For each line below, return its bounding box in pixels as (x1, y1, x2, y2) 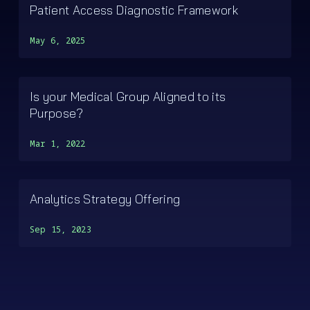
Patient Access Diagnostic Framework (29, 1, 239, 17)
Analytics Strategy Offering (29, 191, 181, 207)
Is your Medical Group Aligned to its (29, 88, 226, 104)
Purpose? (29, 104, 84, 120)
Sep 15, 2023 (29, 224, 91, 236)
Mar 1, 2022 (29, 137, 86, 149)
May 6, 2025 (29, 34, 86, 46)
